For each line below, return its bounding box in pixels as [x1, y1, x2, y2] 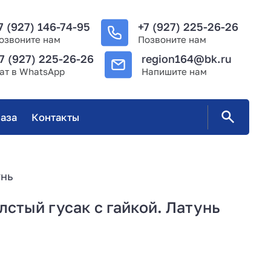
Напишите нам [142, 66, 207, 77]
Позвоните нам [138, 33, 206, 45]
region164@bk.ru [142, 52, 232, 66]
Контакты [31, 111, 79, 123]
